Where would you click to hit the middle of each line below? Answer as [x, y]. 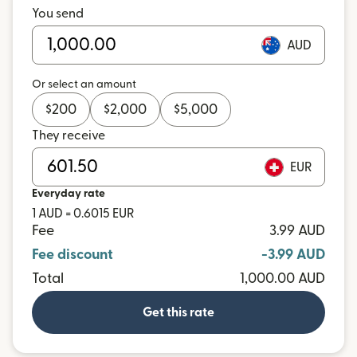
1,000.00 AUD [282, 279]
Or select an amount [84, 84]
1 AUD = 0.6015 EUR [83, 214]
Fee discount [73, 255]
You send [58, 14]
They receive [69, 135]
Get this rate [178, 312]
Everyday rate [69, 194]
